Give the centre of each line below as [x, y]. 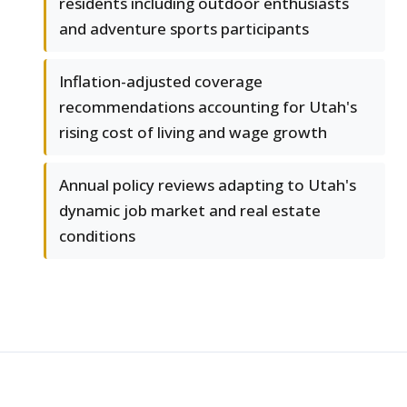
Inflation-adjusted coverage [161, 82]
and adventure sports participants [184, 29]
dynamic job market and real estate [190, 211]
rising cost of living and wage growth [193, 133]
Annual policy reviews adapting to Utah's [208, 185]
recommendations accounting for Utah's [208, 107]
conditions [97, 236]
